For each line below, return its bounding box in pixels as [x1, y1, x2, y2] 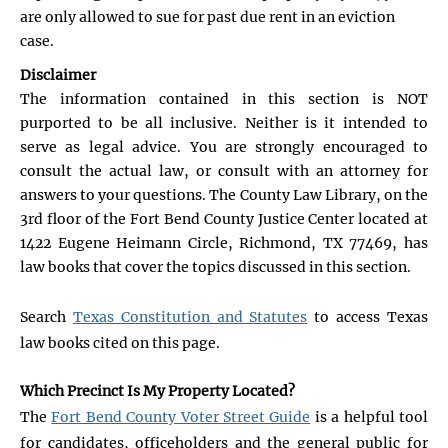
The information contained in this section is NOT [20, 89, 428, 108]
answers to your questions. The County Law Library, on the [20, 185, 428, 204]
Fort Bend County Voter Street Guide [51, 407, 311, 426]
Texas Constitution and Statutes [72, 307, 308, 326]
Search [20, 307, 73, 326]
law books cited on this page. [20, 333, 220, 352]
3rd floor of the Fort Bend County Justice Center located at [20, 209, 428, 228]
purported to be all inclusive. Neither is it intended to [20, 113, 428, 132]
